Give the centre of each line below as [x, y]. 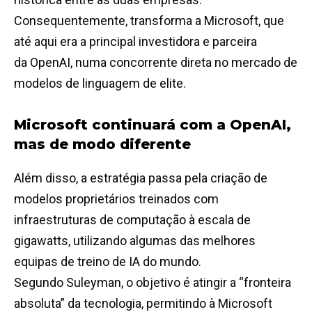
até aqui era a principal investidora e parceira [135, 42]
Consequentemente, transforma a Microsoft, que [149, 21]
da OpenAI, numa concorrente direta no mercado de [156, 63]
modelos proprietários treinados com [116, 199]
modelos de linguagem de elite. [100, 84]
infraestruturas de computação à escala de [132, 220]
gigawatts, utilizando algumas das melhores [135, 241]
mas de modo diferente [102, 145]
